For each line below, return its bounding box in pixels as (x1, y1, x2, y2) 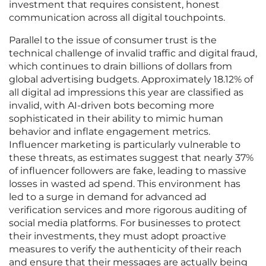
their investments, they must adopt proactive (9, 230, 226, 242)
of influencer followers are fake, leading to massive (9, 165, 246, 177)
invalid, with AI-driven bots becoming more (9, 100, 214, 112)
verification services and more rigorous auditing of (9, 204, 246, 216)
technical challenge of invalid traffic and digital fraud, (9, 47, 257, 59)
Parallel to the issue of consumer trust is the (9, 34, 217, 46)
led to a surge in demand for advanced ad (9, 191, 207, 203)
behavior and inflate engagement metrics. (9, 126, 210, 138)
